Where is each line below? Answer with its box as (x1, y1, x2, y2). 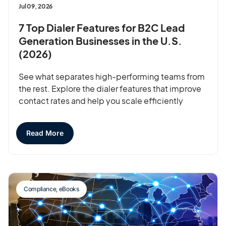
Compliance (24, 185, 56, 193)
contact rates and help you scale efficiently (19, 95, 183, 106)
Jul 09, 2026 (19, 2, 53, 10)
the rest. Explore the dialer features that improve (19, 83, 201, 94)
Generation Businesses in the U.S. (19, 34, 182, 47)
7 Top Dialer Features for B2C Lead (19, 21, 185, 34)
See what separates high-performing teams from (19, 71, 205, 82)
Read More (26, 128, 64, 137)
